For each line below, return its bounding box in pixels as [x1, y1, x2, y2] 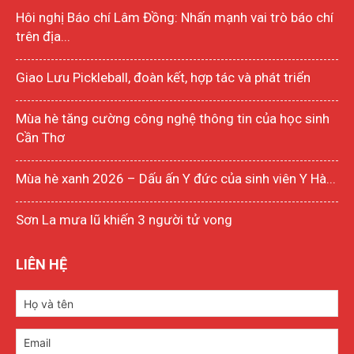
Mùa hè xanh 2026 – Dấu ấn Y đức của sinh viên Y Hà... [16, 171, 336, 187]
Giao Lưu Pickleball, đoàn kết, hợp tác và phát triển [16, 70, 311, 86]
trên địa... [16, 28, 70, 45]
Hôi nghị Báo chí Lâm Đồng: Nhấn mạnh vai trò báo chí [16, 9, 333, 26]
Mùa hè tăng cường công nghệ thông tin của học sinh [16, 111, 330, 127]
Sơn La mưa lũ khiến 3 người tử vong [16, 212, 232, 228]
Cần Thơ [16, 130, 65, 146]
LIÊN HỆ [16, 256, 67, 273]
